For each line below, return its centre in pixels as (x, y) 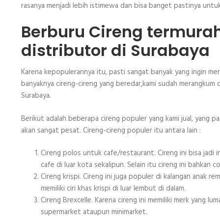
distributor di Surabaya (115, 50)
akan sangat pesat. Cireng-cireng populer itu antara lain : (111, 130)
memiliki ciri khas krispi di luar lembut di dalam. (113, 189)
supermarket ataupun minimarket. (94, 212)
